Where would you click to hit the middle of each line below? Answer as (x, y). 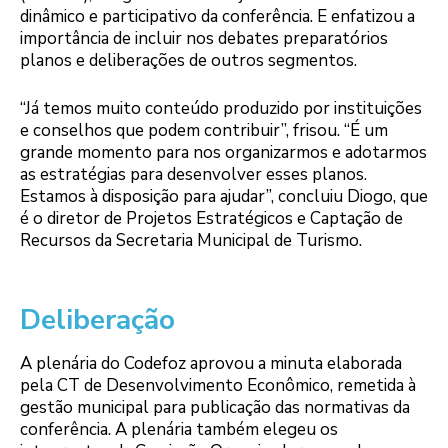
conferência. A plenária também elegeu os (179, 429)
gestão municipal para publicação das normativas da (215, 407)
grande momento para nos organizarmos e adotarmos (223, 152)
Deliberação (97, 319)
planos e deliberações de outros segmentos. (188, 61)
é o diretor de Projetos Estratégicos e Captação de (211, 218)
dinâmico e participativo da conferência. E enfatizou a (217, 17)
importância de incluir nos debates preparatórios (204, 39)
